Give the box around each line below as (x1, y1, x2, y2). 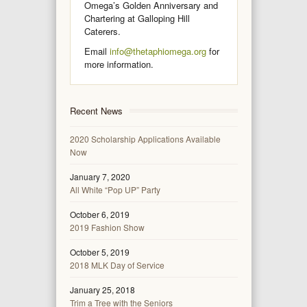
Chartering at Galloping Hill (84, 12, 190, 25)
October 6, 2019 (69, 208, 130, 221)
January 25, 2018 (69, 284, 135, 296)
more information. (84, 58, 153, 71)
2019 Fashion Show (69, 221, 145, 234)
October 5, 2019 (69, 246, 130, 258)
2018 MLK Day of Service (69, 259, 164, 271)
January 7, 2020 (69, 171, 130, 183)
